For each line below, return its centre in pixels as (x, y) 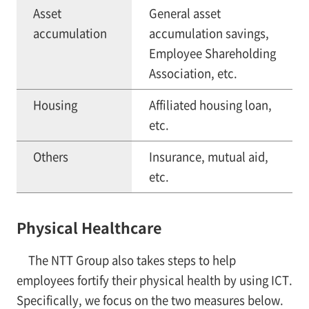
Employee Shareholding (212, 53)
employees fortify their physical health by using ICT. (154, 280)
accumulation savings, (209, 33)
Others (50, 157)
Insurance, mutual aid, (208, 157)
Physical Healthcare (89, 228)
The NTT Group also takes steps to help (132, 260)
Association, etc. (193, 73)
